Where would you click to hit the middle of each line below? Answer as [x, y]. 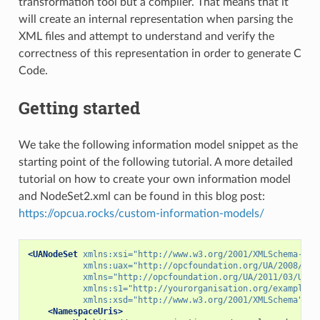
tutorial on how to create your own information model [154, 179]
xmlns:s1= [105, 288]
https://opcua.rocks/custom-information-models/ [141, 213]
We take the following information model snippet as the [158, 145]
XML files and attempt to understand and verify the [146, 36]
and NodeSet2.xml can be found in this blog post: [141, 196]
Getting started [79, 107]
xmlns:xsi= [107, 254]
